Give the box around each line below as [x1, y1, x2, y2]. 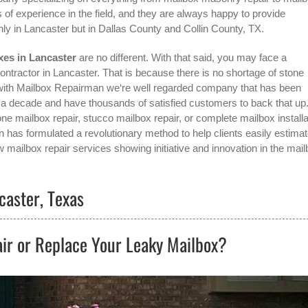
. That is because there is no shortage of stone [97, 66, 304, 78]
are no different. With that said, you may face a [76, 51, 287, 63]
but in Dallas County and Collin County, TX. [69, 22, 264, 34]
